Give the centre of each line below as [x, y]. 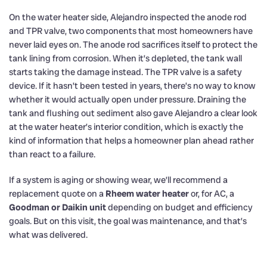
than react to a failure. [52, 154]
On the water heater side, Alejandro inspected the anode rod [128, 17]
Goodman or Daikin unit [58, 207]
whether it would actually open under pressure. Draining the [128, 99]
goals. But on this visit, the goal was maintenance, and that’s [128, 221]
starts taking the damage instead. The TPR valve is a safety [125, 72]
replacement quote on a [57, 193]
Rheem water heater [147, 193]
